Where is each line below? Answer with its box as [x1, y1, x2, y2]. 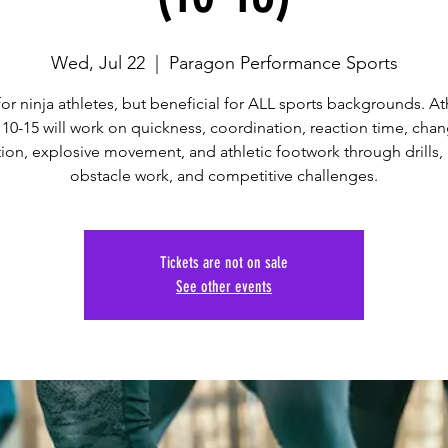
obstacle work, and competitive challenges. [70, 166, 378, 186]
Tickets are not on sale [160, 253, 288, 273]
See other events [176, 277, 272, 297]
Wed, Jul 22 [50, 52, 145, 75]
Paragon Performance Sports [168, 52, 398, 75]
